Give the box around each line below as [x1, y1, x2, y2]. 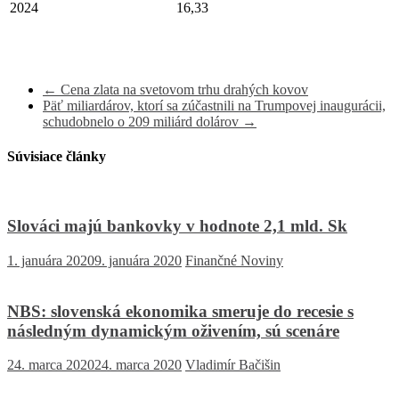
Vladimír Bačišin [185, 357, 281, 373]
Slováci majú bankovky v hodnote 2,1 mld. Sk [7, 216, 347, 236]
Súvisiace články [7, 149, 106, 165]
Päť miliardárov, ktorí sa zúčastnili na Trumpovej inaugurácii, [43, 97, 386, 113]
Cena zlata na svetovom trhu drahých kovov [57, 81, 308, 97]
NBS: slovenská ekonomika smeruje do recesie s [7, 301, 354, 321]
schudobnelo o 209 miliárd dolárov [43, 113, 242, 129]
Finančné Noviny [185, 252, 283, 268]
